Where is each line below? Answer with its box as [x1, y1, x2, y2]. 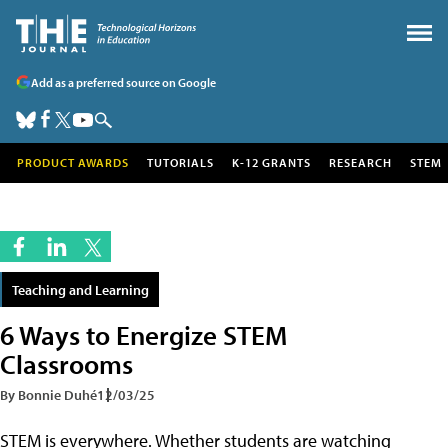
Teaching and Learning [12, 280, 149, 299]
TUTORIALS [147, 155, 214, 170]
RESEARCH [329, 155, 392, 170]
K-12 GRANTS [232, 155, 311, 170]
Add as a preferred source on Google [31, 74, 216, 90]
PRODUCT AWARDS [17, 155, 129, 170]
